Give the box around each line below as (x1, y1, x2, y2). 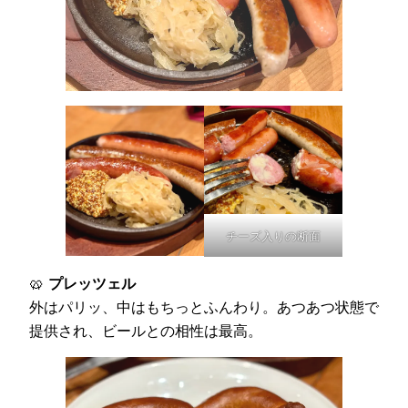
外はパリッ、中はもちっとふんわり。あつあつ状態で (29, 297, 379, 316)
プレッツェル (48, 273, 136, 292)
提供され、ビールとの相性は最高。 (29, 321, 262, 340)
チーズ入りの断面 (226, 228, 321, 243)
